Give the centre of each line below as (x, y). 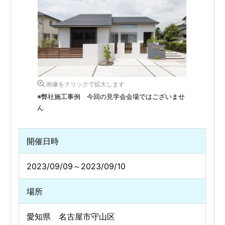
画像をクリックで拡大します (86, 84)
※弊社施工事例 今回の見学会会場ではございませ (111, 97)
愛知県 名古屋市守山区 (71, 217)
